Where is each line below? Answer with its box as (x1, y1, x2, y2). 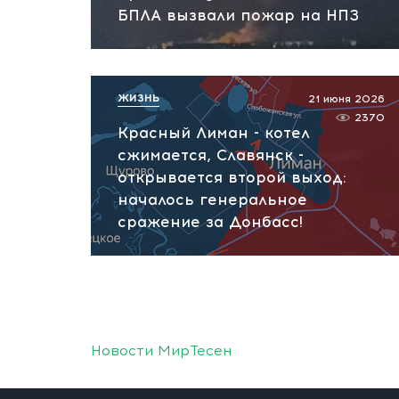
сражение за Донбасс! (118, 213, 303, 231)
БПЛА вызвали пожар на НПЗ (118, 6, 359, 24)
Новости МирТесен (91, 342, 232, 359)
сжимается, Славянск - (118, 146, 304, 164)
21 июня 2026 (308, 93, 385, 105)
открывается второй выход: (118, 168, 346, 186)
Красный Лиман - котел (118, 124, 310, 142)
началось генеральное (118, 191, 307, 208)
